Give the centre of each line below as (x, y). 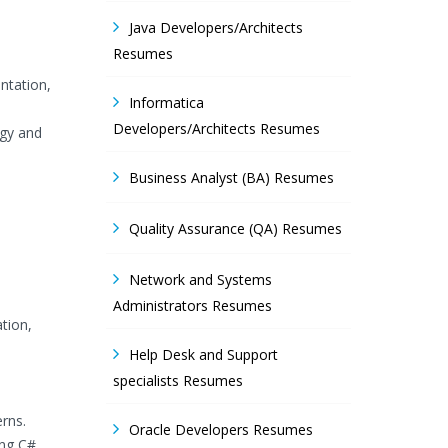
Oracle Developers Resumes (221, 429)
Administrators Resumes (192, 305)
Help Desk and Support (203, 354)
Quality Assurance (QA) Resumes (235, 228)
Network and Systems (200, 279)
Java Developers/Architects (216, 27)
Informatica (166, 102)
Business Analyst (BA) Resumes (231, 177)
